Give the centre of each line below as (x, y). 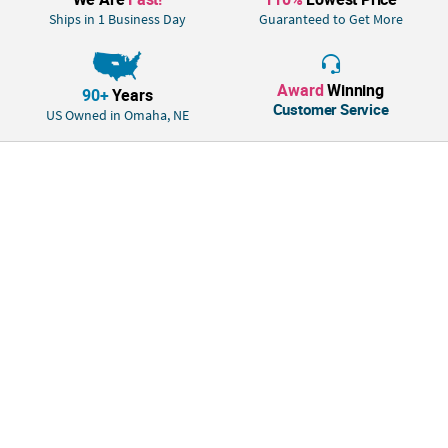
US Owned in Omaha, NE (117, 115)
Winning (353, 89)
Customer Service (330, 108)
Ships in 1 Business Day (117, 19)
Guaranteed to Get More (330, 19)
